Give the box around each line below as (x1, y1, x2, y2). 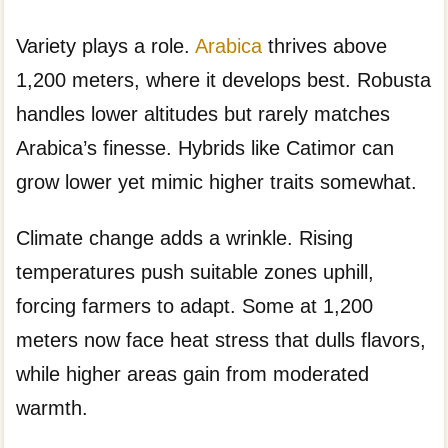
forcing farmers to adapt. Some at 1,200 (16, 295, 374, 318)
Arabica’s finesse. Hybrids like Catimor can (16, 136, 395, 159)
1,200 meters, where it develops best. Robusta (16, 68, 432, 91)
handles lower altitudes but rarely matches (16, 102, 391, 125)
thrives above (262, 34, 388, 57)
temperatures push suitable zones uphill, (16, 261, 375, 284)
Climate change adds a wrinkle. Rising (16, 227, 354, 250)
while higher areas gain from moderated (16, 363, 370, 386)
